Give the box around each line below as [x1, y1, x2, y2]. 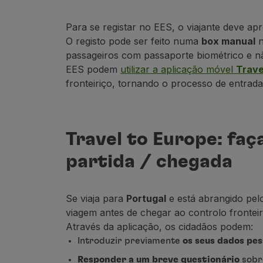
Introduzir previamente [77, 236, 183, 245]
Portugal [126, 193, 166, 204]
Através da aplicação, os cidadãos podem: [66, 221, 253, 232]
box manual [201, 35, 255, 47]
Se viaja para [66, 193, 126, 204]
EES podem [66, 63, 120, 75]
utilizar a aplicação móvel [120, 63, 236, 75]
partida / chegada [66, 152, 232, 171]
